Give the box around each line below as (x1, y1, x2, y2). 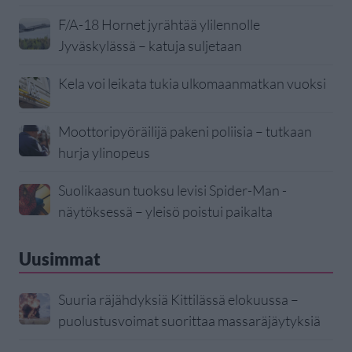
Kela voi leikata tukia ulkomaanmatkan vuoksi (58, 75, 326, 93)
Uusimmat (19, 248, 101, 270)
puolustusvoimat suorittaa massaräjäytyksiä (58, 312, 321, 330)
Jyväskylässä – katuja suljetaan (58, 37, 242, 55)
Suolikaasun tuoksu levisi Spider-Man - (58, 181, 287, 200)
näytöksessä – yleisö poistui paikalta (58, 203, 273, 221)
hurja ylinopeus (58, 144, 150, 162)
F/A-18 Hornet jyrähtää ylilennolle (58, 16, 260, 34)
